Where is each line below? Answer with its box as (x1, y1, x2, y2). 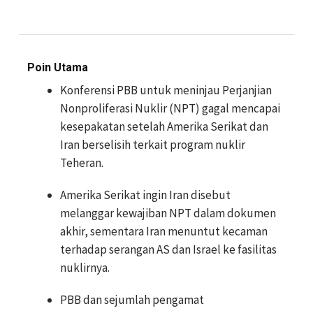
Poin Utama (27, 61, 88, 74)
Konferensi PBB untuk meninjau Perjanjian (60, 82, 272, 98)
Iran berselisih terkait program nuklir (60, 137, 245, 152)
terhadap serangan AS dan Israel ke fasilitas (60, 242, 277, 257)
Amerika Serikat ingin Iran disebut (60, 187, 231, 203)
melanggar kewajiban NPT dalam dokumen (60, 205, 276, 221)
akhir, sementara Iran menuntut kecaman (60, 224, 268, 239)
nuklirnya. (60, 260, 110, 275)
